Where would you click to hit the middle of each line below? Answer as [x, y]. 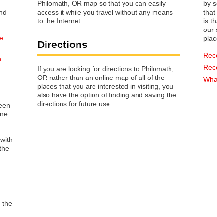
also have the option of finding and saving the [107, 95]
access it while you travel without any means [105, 12]
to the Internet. [60, 21]
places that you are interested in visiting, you [55, 86]
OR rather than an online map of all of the [101, 77]
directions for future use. [75, 103]
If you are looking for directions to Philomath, [106, 69]
